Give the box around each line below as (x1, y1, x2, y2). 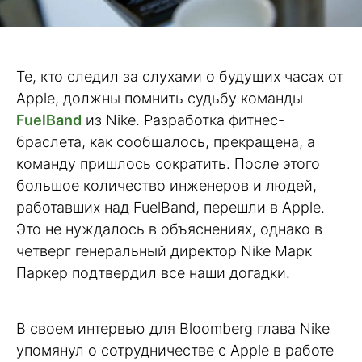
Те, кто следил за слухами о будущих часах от (16, 68, 343, 86)
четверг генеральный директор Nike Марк (16, 242, 312, 260)
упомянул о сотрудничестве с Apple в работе (16, 341, 334, 359)
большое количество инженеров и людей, (16, 177, 317, 195)
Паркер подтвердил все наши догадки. (16, 264, 290, 282)
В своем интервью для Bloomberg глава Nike (16, 319, 330, 337)
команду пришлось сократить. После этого (16, 155, 320, 173)
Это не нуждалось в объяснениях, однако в (16, 221, 322, 238)
